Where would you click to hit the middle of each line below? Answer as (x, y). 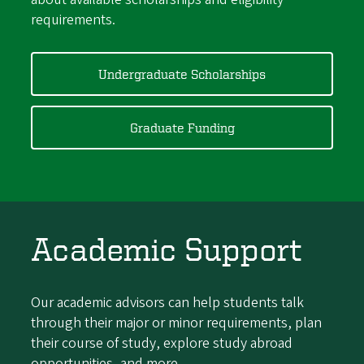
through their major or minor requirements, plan (177, 323)
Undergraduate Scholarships (182, 74)
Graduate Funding (182, 128)
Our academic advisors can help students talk (168, 303)
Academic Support (167, 249)
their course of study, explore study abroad (162, 344)
